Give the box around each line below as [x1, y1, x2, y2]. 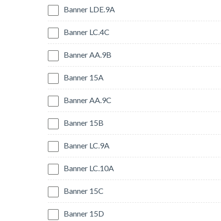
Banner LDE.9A [64, 4, 115, 14]
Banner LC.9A [64, 141, 110, 150]
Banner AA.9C [64, 95, 111, 105]
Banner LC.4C [64, 27, 110, 37]
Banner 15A [64, 73, 104, 82]
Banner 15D [64, 209, 104, 219]
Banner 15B [64, 118, 104, 128]
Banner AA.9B [64, 50, 111, 60]
